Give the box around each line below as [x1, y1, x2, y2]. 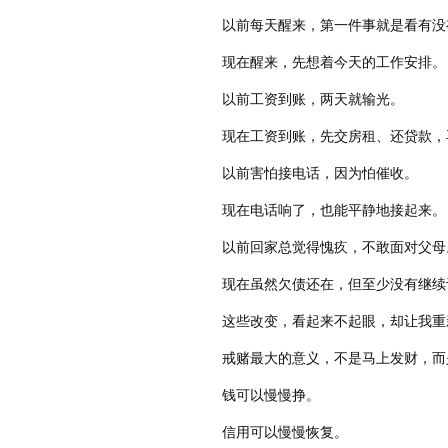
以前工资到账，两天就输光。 [222, 88, 404, 108]
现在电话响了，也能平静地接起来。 [222, 199, 446, 219]
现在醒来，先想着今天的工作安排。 [222, 51, 446, 71]
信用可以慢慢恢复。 [222, 421, 348, 441]
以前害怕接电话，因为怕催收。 [222, 162, 418, 182]
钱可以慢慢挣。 [222, 384, 320, 404]
